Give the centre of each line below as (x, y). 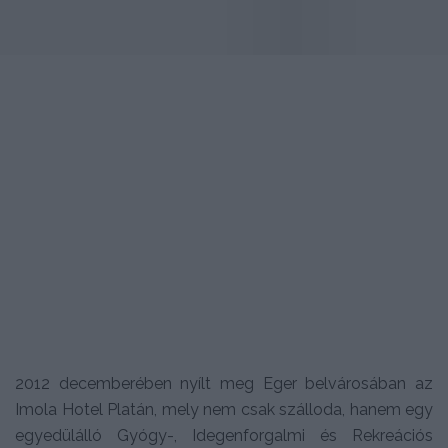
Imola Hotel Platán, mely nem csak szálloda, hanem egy (224, 409)
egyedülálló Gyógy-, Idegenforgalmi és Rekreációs (224, 435)
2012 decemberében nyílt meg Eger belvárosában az (224, 383)
